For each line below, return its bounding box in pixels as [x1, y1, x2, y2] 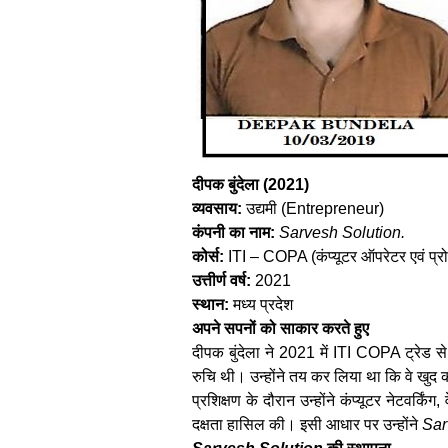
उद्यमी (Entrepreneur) [242, 199, 384, 217]
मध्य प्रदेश [229, 295, 293, 313]
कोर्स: [192, 247, 224, 265]
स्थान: [192, 295, 229, 313]
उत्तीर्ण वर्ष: [192, 271, 251, 289]
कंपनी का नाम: [192, 223, 275, 241]
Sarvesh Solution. [279, 223, 405, 241]
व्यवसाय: [192, 199, 242, 217]
